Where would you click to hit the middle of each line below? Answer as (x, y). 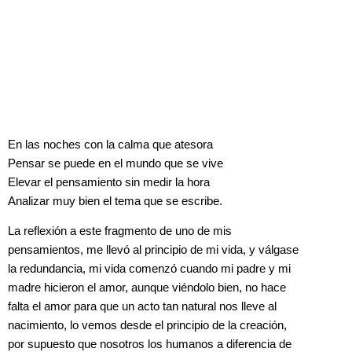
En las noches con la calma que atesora (110, 144)
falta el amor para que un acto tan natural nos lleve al (142, 307)
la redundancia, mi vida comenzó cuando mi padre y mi (149, 269)
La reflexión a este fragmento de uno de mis (120, 231)
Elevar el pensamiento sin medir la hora (109, 182)
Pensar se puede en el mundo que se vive (115, 163)
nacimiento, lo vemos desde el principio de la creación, (147, 326)
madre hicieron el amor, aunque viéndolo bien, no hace (147, 288)
